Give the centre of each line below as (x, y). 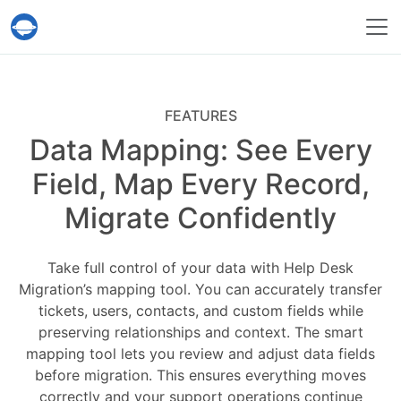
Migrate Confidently (200, 218)
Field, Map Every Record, (200, 184)
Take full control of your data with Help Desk (200, 268)
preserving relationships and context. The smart (200, 332)
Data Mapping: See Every (200, 150)
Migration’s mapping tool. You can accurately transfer (200, 289)
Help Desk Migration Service (130, 34)
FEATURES (200, 115)
